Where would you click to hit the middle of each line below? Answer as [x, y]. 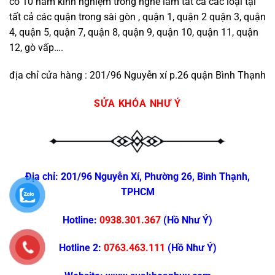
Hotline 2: [80, 248]
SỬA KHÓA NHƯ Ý [137, 104]
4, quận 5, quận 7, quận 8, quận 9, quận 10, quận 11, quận [134, 32]
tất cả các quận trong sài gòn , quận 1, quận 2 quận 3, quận [137, 17]
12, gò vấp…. [36, 47]
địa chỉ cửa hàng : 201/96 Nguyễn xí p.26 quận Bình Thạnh [137, 76]
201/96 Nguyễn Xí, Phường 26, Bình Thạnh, [155, 176]
